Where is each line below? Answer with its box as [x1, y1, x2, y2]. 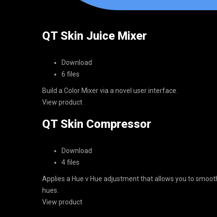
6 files [62, 70, 79, 78]
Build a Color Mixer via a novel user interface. [42, 87, 178, 94]
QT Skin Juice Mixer [42, 29, 147, 43]
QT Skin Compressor [42, 117, 151, 131]
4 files [62, 158, 79, 166]
